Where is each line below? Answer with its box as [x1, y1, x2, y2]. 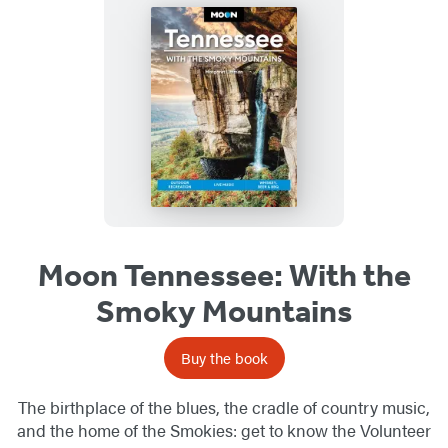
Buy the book [180, 347, 268, 369]
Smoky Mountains [96, 292, 352, 331]
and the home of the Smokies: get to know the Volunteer [17, 418, 431, 443]
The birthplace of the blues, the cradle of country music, [18, 395, 430, 420]
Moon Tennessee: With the [37, 256, 411, 295]
